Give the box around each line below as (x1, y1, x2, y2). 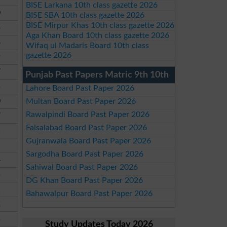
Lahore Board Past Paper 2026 (25, 84, 134, 92)
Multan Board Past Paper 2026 (25, 97, 136, 105)
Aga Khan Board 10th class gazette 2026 (25, 31, 169, 40)
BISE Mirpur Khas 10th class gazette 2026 (25, 21, 174, 29)
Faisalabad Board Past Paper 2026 (25, 124, 147, 132)
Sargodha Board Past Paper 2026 (25, 150, 143, 158)
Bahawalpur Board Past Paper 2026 (25, 190, 153, 198)
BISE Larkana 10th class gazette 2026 (25, 1, 158, 9)
